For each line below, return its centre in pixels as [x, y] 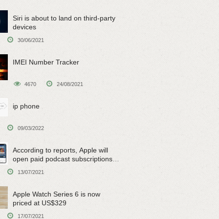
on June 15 [30, 168]
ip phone [26, 106]
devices [24, 27]
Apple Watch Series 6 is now [56, 194]
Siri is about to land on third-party [64, 18]
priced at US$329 [40, 203]
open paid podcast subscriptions [63, 159]
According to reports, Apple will [60, 150]
